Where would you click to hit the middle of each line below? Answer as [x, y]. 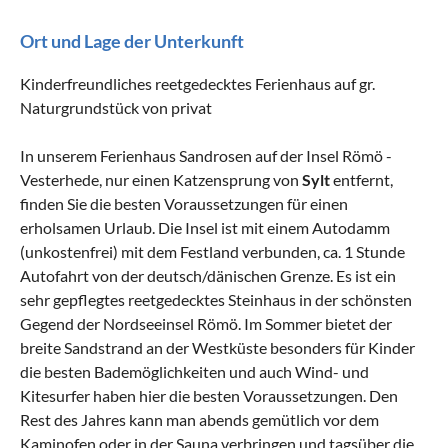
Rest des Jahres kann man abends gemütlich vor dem [199, 419]
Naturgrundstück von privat [116, 107]
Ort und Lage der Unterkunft [132, 40]
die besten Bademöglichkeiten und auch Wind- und [194, 371]
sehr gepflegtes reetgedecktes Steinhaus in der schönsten [216, 299]
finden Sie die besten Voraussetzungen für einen [184, 203]
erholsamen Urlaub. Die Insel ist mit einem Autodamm [205, 227]
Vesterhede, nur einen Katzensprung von [161, 179]
